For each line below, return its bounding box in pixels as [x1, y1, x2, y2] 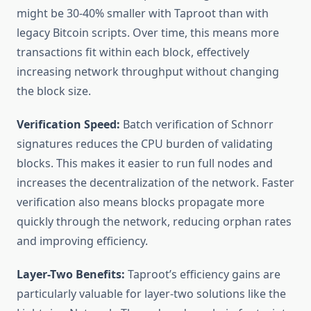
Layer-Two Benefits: [17, 267, 125, 283]
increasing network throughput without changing [17, 64, 279, 80]
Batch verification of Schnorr [120, 117, 274, 133]
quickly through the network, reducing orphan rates [17, 214, 292, 230]
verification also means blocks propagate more [17, 194, 264, 210]
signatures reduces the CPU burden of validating [17, 136, 273, 152]
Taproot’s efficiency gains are [125, 267, 280, 283]
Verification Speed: [17, 117, 120, 133]
